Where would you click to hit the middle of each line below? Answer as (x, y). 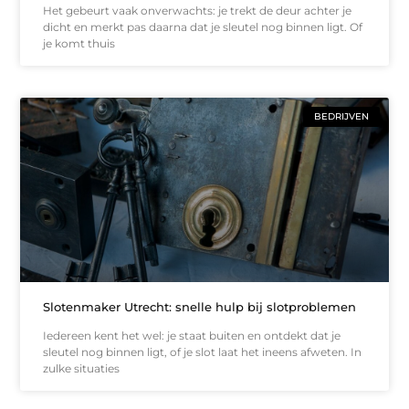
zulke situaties (82, 368)
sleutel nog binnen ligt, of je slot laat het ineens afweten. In (203, 351)
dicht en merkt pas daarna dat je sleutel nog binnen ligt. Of (203, 26)
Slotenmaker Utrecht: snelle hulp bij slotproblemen (200, 306)
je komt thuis (79, 43)
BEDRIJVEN (341, 116)
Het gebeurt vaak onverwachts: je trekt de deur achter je (198, 10)
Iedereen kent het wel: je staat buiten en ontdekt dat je (192, 335)
